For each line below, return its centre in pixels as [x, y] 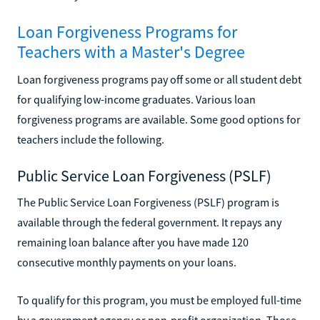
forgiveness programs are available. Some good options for [159, 119]
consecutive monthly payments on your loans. [127, 262]
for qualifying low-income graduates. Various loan [136, 99]
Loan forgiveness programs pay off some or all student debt [159, 79]
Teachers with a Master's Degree [131, 51]
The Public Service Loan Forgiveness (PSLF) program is [148, 202]
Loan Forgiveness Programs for [127, 31]
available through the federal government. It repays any [149, 222]
